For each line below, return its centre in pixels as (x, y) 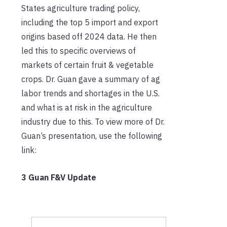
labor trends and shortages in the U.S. (90, 93)
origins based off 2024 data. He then (89, 36)
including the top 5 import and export (90, 22)
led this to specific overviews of (79, 50)
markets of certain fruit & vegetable (87, 65)
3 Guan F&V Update (59, 177)
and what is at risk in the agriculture (87, 107)
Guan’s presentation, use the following (92, 136)
